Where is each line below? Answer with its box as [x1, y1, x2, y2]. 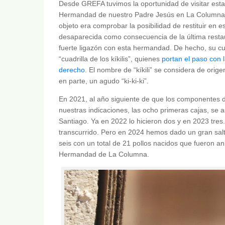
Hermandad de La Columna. [59, 150, 149, 158]
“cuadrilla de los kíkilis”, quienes [59, 55, 162, 63]
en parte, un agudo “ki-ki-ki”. [59, 77, 149, 85]
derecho [59, 66, 85, 74]
